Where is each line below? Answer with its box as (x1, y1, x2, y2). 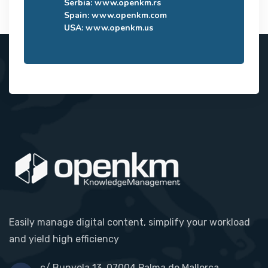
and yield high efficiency (9, 233, 119, 245)
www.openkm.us (86, 22, 153, 33)
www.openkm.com (92, 9, 167, 21)
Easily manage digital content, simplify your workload (9, 216, 250, 228)
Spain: (64, 9, 92, 21)
